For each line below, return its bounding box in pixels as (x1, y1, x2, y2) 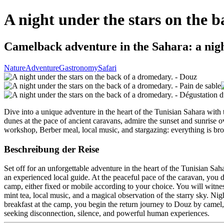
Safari (98, 63, 116, 72)
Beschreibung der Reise (4, 143, 99, 154)
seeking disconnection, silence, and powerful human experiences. (4, 209, 209, 218)
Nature (4, 63, 25, 72)
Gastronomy (59, 63, 98, 72)
